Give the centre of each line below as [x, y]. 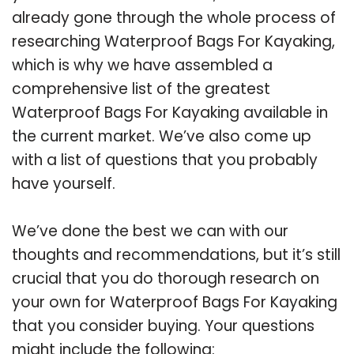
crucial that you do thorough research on [166, 278]
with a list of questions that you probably [165, 160]
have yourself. [64, 183]
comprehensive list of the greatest [141, 88]
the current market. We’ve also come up [162, 136]
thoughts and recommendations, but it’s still [176, 254]
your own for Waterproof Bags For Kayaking [175, 302]
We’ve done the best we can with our [150, 231]
